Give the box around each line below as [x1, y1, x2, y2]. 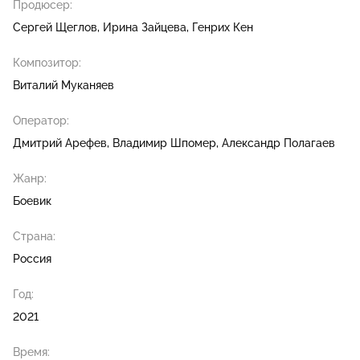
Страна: [13, 230, 55, 243]
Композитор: [13, 56, 81, 70]
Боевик [13, 194, 51, 208]
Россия [13, 252, 51, 266]
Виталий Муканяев [13, 79, 114, 92]
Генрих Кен [192, 21, 253, 35]
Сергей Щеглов [13, 21, 97, 35]
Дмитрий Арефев [13, 137, 107, 150]
